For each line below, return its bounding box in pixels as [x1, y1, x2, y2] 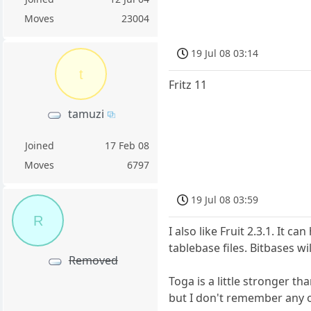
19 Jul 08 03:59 [191, 193, 259, 207]
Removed [68, 253, 118, 269]
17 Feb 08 [105, 139, 150, 153]
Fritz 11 [169, 76, 208, 92]
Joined [24, 139, 54, 153]
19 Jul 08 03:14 [191, 46, 259, 60]
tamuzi [67, 106, 104, 122]
